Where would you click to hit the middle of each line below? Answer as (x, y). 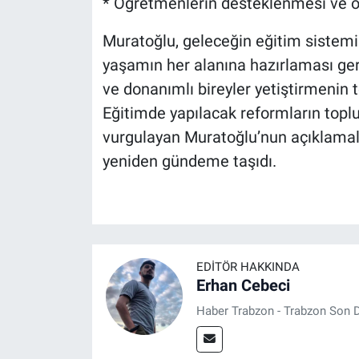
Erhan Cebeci (243, 286)
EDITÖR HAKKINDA (248, 267)
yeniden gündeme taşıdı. (189, 161)
